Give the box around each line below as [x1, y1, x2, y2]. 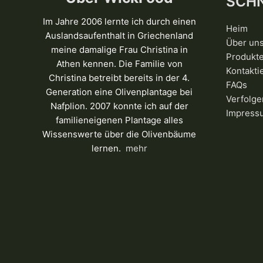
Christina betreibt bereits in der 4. [49, 72, 190, 84]
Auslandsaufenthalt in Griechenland [45, 30, 194, 42]
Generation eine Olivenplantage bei [46, 86, 193, 98]
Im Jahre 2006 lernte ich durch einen [42, 16, 196, 28]
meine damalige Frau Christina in [50, 44, 188, 56]
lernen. [91, 143, 123, 154]
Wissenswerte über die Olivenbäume [42, 129, 197, 140]
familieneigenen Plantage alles [55, 114, 183, 126]
